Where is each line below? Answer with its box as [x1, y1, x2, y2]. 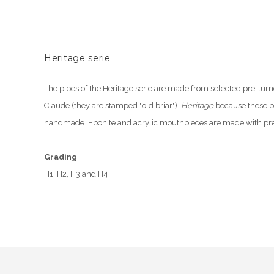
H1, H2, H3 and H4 [44, 169, 108, 179]
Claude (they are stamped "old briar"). [44, 101, 181, 110]
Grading [44, 152, 77, 161]
